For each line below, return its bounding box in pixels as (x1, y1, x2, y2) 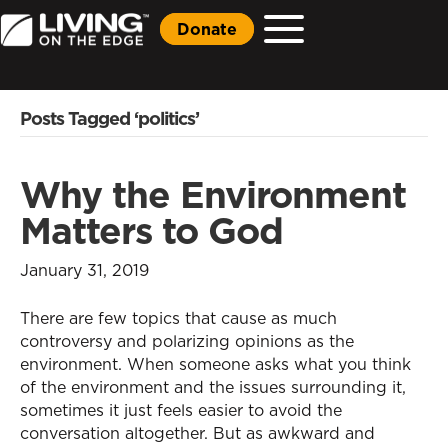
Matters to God (20, 205, 283, 256)
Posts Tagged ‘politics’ (20, 106, 199, 131)
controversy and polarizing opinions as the (20, 330, 354, 352)
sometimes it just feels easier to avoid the (20, 399, 342, 421)
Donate (177, 17, 237, 40)
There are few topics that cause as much (20, 307, 337, 329)
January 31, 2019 (20, 259, 149, 281)
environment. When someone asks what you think (20, 353, 411, 375)
